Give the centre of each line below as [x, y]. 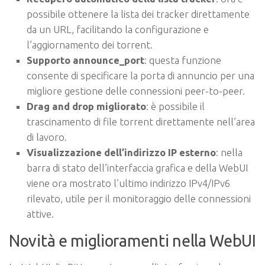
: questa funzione [183, 60]
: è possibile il [175, 106]
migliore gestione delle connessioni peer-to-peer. [136, 91]
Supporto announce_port [85, 60]
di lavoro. [47, 137]
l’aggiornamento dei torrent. [90, 45]
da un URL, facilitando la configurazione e [118, 30]
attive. [40, 214]
